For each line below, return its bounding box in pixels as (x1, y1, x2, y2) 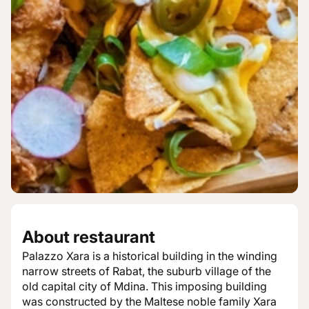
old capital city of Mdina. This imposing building (22, 279, 267, 293)
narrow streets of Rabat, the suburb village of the (22, 264, 271, 278)
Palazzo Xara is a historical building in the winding (22, 249, 277, 263)
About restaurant (22, 227, 155, 247)
